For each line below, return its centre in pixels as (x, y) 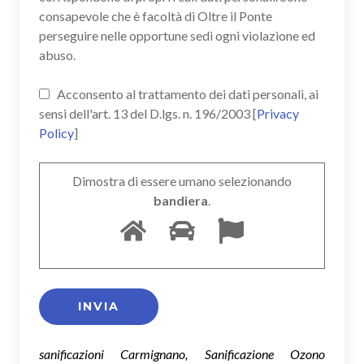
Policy (56, 132)
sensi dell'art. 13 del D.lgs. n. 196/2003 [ (148, 113)
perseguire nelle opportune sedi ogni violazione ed (177, 35)
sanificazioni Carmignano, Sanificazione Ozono (182, 353)
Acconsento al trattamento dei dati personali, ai (186, 93)
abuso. (57, 54)
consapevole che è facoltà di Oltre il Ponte (156, 15)
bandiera (181, 200)
